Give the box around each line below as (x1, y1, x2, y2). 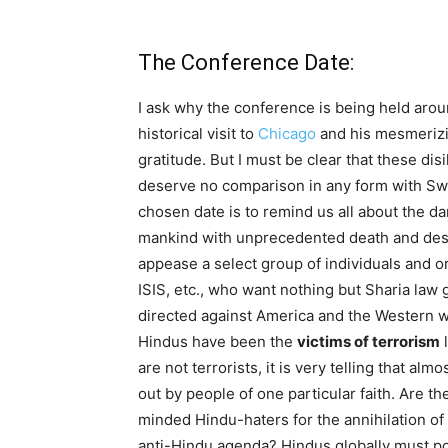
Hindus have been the (138, 332, 297, 351)
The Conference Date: (138, 50, 354, 75)
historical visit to (138, 124, 258, 143)
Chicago (258, 124, 316, 143)
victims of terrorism (297, 332, 440, 351)
